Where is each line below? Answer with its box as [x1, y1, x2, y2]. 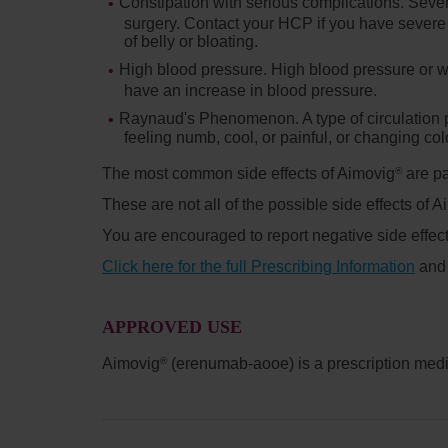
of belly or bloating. [124, 33, 258, 50]
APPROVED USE [102, 316, 242, 337]
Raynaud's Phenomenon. [119, 110, 299, 127]
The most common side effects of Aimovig [102, 164, 395, 182]
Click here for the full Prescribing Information [102, 257, 415, 275]
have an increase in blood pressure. [124, 82, 377, 99]
